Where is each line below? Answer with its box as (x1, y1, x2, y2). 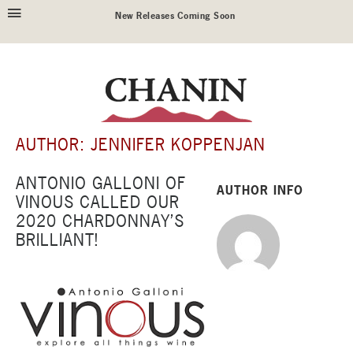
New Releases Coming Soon (115, 10, 238, 21)
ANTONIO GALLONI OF (16, 172, 186, 194)
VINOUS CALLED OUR (16, 191, 180, 213)
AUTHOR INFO (217, 182, 303, 199)
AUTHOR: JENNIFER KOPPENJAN (16, 133, 266, 155)
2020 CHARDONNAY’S (16, 210, 184, 232)
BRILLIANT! (16, 229, 98, 251)
